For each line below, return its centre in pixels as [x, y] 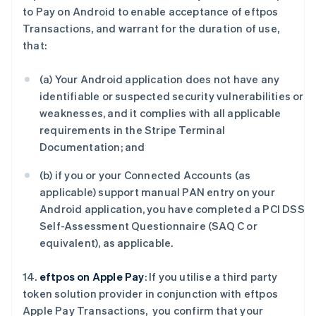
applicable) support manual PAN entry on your [157, 192]
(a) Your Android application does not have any [160, 79]
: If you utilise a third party [211, 276]
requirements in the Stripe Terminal [132, 130]
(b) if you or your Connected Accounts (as [145, 175]
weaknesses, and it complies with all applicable [160, 113]
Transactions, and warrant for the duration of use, [151, 28]
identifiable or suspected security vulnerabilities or [172, 96]
